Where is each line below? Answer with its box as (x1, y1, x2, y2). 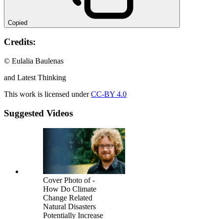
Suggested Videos (4, 108, 73, 118)
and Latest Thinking (4, 73, 66, 82)
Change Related (43, 193, 92, 202)
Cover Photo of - (43, 175, 95, 184)
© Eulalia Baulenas (4, 57, 66, 66)
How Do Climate (43, 184, 96, 193)
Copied (8, 19, 27, 26)
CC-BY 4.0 (91, 90, 127, 99)
